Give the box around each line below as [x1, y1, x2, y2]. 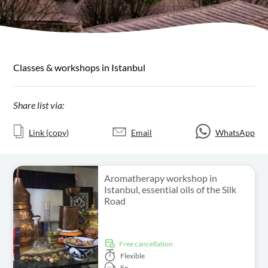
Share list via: [13, 99, 65, 111]
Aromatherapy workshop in [103, 172, 217, 184]
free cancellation [123, 239, 173, 248]
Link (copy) [29, 127, 69, 138]
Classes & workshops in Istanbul [13, 62, 146, 73]
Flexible [120, 251, 145, 260]
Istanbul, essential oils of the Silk [103, 184, 236, 195]
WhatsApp [215, 127, 255, 138]
